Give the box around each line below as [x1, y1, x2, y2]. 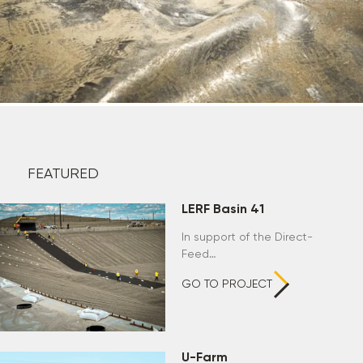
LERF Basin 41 [181, 203, 265, 217]
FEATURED [28, 167, 100, 182]
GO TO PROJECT [181, 279, 273, 291]
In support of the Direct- [181, 232, 314, 244]
